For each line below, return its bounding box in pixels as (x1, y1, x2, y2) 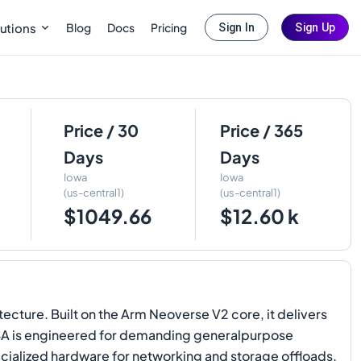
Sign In (218, 21, 255, 34)
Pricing (151, 19, 188, 35)
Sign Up (295, 21, 335, 34)
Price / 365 (219, 120, 303, 140)
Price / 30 (64, 120, 139, 140)
